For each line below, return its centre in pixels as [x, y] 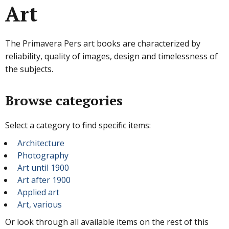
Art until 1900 [43, 167]
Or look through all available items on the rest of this [107, 222]
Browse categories [64, 100]
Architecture [41, 143]
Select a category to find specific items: [78, 125]
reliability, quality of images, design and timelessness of [111, 56]
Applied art [38, 192]
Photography [43, 155]
